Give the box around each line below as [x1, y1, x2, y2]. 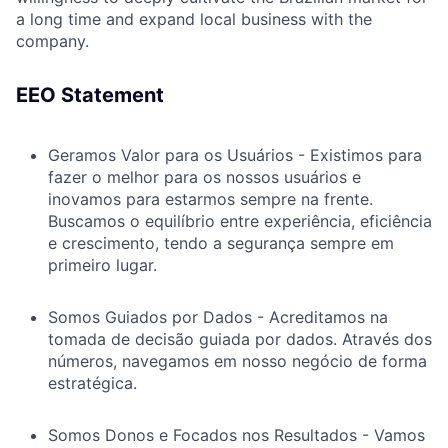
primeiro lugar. [48, 255, 157, 276]
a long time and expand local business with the [16, 9, 372, 30]
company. [16, 31, 89, 52]
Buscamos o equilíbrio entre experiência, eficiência [48, 211, 432, 232]
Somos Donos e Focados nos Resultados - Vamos [48, 425, 425, 446]
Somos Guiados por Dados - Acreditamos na [48, 307, 388, 328]
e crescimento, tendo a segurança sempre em [48, 233, 394, 254]
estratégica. [48, 373, 137, 394]
